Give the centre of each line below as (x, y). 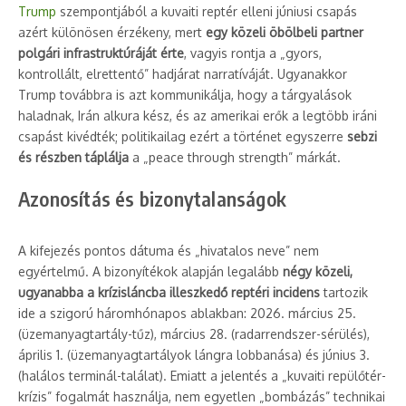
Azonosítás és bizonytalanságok (152, 198)
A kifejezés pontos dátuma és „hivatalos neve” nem (169, 251)
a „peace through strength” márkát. (235, 157)
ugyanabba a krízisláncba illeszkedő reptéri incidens (169, 292)
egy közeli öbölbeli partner (285, 32)
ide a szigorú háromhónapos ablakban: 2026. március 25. (187, 313)
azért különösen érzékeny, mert (112, 32)
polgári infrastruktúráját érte (101, 53)
